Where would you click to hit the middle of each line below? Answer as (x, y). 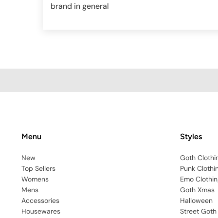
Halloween (196, 201)
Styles (191, 137)
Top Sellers (38, 169)
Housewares (41, 211)
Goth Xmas (197, 190)
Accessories (40, 201)
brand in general (80, 6)
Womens (35, 179)
